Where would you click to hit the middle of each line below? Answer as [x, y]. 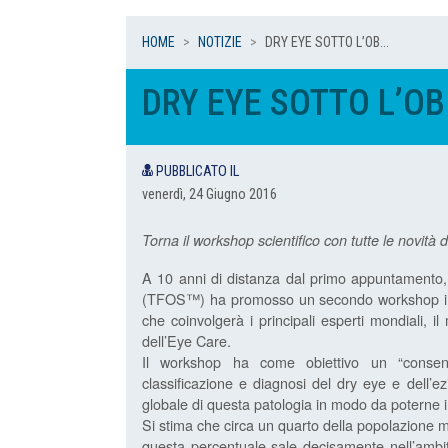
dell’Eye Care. [186, 341]
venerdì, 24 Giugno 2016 [209, 195]
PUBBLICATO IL [196, 172]
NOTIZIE [220, 42]
